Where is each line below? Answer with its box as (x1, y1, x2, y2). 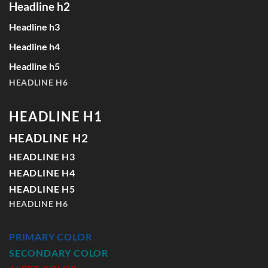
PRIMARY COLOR (9, 230, 92, 242)
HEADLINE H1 (9, 108, 103, 125)
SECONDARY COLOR (9, 246, 108, 258)
